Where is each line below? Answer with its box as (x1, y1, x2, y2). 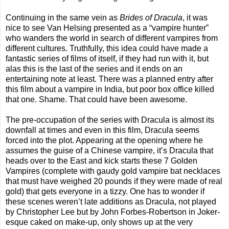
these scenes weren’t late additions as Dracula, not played (6, 197, 216, 207)
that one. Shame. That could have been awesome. (6, 95, 187, 104)
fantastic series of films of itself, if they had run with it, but (6, 54, 209, 63)
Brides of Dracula (120, 13, 182, 22)
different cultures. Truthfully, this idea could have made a (6, 44, 208, 53)
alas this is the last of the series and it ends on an (6, 64, 182, 74)
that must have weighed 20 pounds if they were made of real (6, 177, 222, 186)
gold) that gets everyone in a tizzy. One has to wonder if (6, 187, 204, 196)
